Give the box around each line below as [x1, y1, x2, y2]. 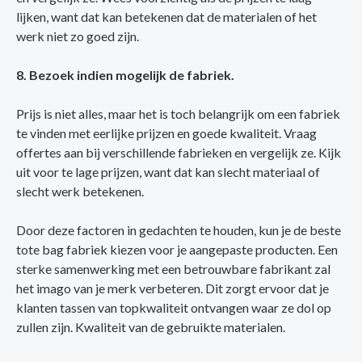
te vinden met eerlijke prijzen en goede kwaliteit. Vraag [16, 125, 317, 141]
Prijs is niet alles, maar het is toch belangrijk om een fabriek [16, 106, 340, 122]
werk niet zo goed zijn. [16, 28, 139, 44]
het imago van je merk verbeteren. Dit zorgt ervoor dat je [16, 280, 329, 297]
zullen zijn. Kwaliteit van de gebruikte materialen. [16, 319, 285, 335]
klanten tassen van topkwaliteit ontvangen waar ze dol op [16, 300, 331, 316]
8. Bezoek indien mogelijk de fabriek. [16, 67, 234, 83]
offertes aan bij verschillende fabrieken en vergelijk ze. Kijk [16, 145, 341, 161]
